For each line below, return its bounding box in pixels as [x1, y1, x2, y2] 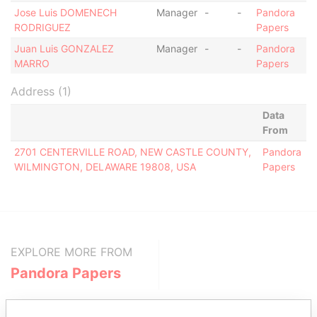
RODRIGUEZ [13, 21, 71, 33]
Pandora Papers [11, 265, 121, 282]
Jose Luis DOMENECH [13, 6, 117, 18]
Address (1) [11, 84, 71, 98]
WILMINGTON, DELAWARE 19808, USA [13, 161, 196, 173]
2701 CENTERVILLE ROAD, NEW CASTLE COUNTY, [13, 146, 251, 158]
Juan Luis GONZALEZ [13, 42, 114, 54]
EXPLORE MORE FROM [11, 245, 132, 259]
